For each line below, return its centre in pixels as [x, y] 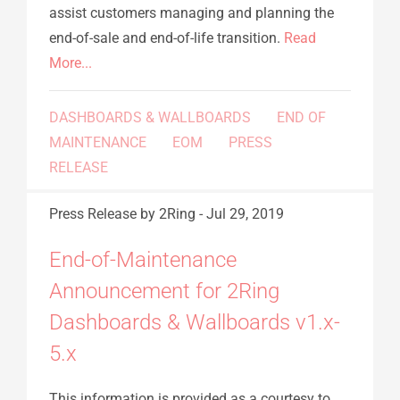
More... [71, 62]
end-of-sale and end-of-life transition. [167, 37]
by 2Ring [168, 213]
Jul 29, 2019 [245, 213]
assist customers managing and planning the [192, 12]
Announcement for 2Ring [164, 291]
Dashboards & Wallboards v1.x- [195, 322]
